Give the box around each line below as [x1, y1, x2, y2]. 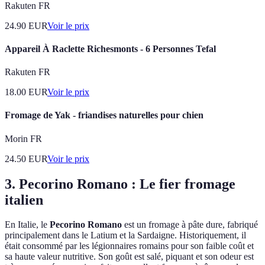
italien [5, 192, 43, 208]
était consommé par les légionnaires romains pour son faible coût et [5, 241, 254, 251]
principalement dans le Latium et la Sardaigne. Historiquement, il [5, 230, 246, 241]
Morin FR [5, 133, 42, 144]
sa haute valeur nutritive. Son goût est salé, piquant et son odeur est [5, 251, 254, 262]
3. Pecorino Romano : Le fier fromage [5, 176, 235, 192]
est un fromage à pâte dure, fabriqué [122, 219, 258, 230]
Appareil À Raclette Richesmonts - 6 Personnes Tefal [5, 43, 216, 54]
